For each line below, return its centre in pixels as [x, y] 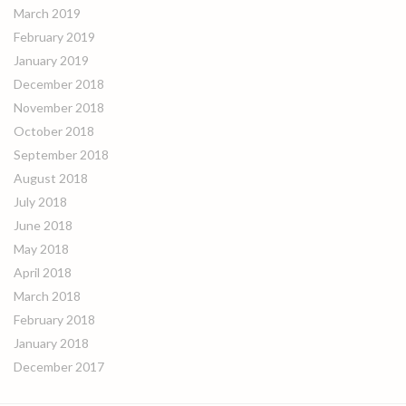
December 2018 [59, 84]
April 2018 [43, 272]
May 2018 [41, 249]
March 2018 [47, 296]
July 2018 [40, 202]
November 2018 [59, 107]
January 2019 [51, 60]
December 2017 [59, 367]
